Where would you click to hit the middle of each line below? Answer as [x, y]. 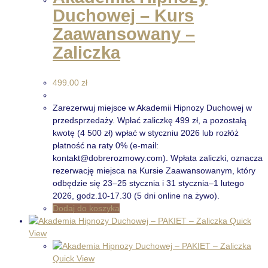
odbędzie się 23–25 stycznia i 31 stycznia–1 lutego [148, 183]
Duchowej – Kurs [123, 16]
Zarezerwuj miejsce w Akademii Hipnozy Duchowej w [152, 108]
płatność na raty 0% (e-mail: [106, 146]
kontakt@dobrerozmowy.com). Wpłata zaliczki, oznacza [158, 158]
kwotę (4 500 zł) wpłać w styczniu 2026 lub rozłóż [146, 133]
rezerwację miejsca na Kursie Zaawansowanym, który [154, 171]
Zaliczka [86, 53]
